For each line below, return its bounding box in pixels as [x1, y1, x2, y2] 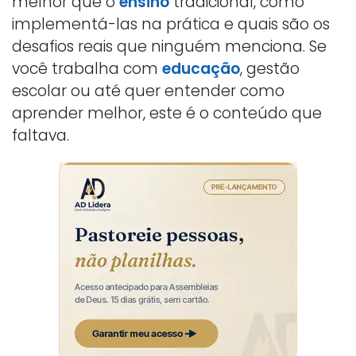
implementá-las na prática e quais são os [12, 13, 330, 35]
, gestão [240, 57, 300, 79]
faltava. [12, 124, 69, 146]
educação [162, 57, 240, 79]
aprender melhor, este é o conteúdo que [12, 102, 322, 124]
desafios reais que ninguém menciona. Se [12, 35, 327, 57]
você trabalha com [12, 57, 162, 79]
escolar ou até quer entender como [12, 79, 284, 102]
